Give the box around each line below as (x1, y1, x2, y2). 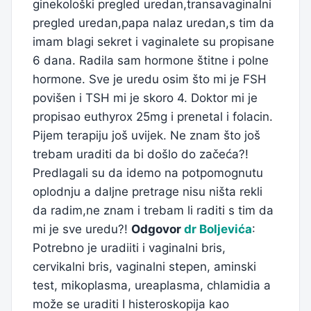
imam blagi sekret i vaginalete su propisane (33, 34, 274, 49)
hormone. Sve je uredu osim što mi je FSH (33, 72, 267, 86)
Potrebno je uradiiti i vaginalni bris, (33, 240, 226, 255)
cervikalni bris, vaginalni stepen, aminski (33, 259, 256, 274)
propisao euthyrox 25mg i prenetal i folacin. (33, 109, 273, 124)
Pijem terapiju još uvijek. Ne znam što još (33, 128, 260, 142)
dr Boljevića (184, 221, 252, 236)
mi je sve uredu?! (33, 221, 131, 236)
